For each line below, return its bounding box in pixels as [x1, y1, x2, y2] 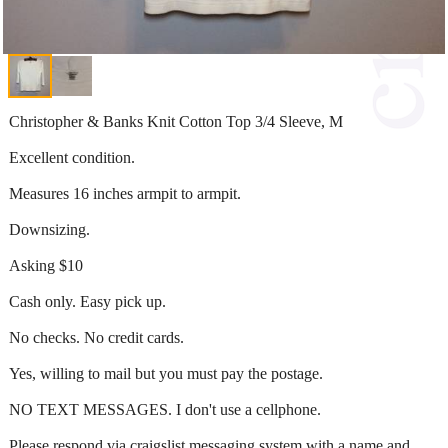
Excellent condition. [9, 148, 135, 166]
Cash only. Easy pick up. [9, 292, 166, 310]
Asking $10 [9, 256, 83, 274]
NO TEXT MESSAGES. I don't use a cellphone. [9, 400, 321, 418]
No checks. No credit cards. [9, 328, 184, 346]
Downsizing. [9, 220, 90, 238]
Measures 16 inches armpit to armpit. [9, 184, 241, 202]
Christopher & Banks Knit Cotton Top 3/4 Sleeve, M [9, 112, 343, 130]
